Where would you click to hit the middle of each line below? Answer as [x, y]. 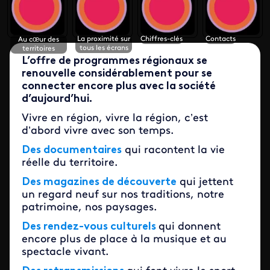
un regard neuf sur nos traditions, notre [123, 195]
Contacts [221, 39]
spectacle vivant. [65, 252]
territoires [39, 49]
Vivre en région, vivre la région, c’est [115, 118]
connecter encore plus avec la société [119, 86]
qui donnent [190, 227]
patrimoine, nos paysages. [89, 208]
